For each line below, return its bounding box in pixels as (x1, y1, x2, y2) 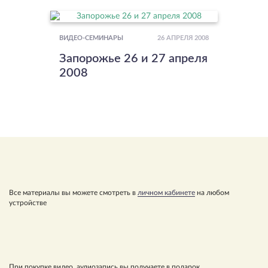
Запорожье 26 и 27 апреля (59, 52, 208, 65)
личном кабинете (138, 188, 195, 196)
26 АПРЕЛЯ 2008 (157, 35, 209, 41)
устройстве (9, 199, 47, 206)
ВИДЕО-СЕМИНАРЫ (59, 35, 123, 41)
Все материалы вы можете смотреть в (9, 188, 138, 196)
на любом (195, 188, 229, 196)
